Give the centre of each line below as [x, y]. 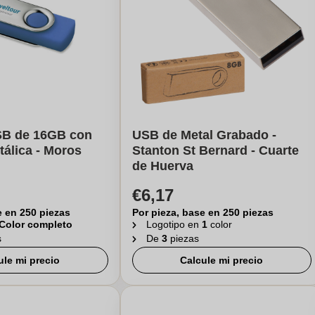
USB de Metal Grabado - [204, 135]
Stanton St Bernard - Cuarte [215, 150]
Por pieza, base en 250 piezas [202, 212]
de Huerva [162, 166]
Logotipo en [174, 224]
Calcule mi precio [222, 260]
